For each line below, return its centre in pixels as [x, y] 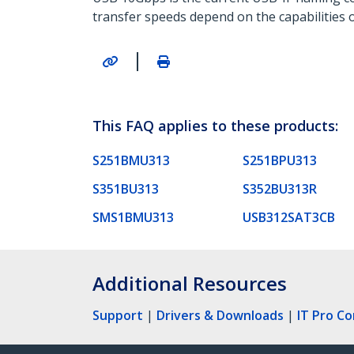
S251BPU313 [280, 160]
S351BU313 [126, 188]
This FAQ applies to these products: [215, 125]
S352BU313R [280, 188]
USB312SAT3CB [289, 217]
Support [118, 315]
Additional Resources [190, 283]
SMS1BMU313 [133, 217]
